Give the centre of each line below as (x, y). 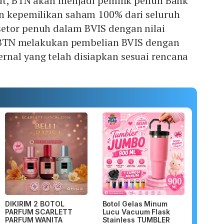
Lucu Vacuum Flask (136, 211)
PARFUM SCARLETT (39, 211)
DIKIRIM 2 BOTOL (35, 203)
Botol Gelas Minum (135, 203)
